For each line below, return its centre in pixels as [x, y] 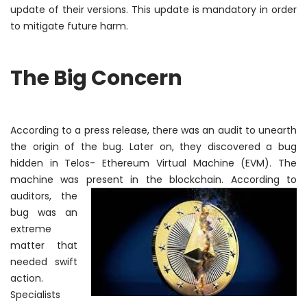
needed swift [44, 261]
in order [279, 9]
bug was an [44, 212]
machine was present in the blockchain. [121, 179]
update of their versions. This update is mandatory [135, 9]
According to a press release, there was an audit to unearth [153, 130]
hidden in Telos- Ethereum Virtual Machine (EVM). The [153, 163]
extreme [31, 229]
